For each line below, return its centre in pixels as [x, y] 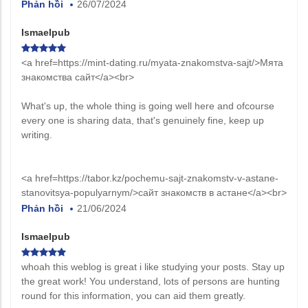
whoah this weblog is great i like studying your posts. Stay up [153, 266]
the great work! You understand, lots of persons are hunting [151, 281]
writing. [37, 134]
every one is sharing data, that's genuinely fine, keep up [143, 120]
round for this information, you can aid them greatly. [133, 295]
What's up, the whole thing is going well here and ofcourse [148, 106]
